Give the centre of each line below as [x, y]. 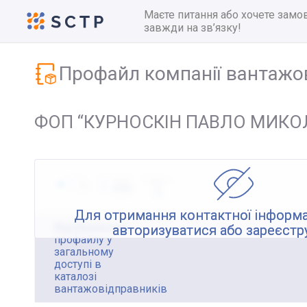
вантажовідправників [111, 289]
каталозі [75, 277]
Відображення [91, 228]
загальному [84, 252]
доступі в [78, 265]
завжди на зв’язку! [193, 28]
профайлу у [83, 240]
